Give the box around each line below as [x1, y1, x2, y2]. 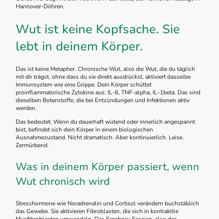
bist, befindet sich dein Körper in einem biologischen [16, 125, 153, 133]
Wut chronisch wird [16, 174, 110, 189]
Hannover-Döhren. [16, 2, 65, 10]
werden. [16, 104, 37, 112]
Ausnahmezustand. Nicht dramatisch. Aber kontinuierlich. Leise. [16, 133, 184, 141]
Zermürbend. [16, 141, 49, 149]
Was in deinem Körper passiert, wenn [16, 159, 199, 175]
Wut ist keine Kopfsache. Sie [16, 20, 180, 38]
